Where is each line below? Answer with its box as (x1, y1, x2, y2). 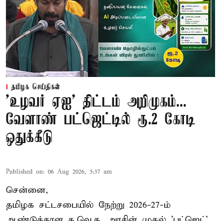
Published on (6, 167, 43, 176)
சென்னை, (6, 184, 48, 196)
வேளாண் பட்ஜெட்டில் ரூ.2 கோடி (6, 111, 195, 129)
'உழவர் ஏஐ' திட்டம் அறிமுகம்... (6, 93, 186, 111)
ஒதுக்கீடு (6, 129, 53, 147)
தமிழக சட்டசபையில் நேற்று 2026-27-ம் (6, 199, 171, 211)
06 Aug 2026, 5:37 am (48, 167, 112, 176)
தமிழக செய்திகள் (11, 82, 60, 92)
